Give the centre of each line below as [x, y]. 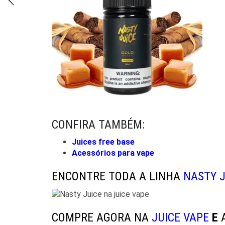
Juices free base [103, 142]
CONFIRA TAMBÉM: [98, 125]
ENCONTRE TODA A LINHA [118, 176]
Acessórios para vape [113, 153]
